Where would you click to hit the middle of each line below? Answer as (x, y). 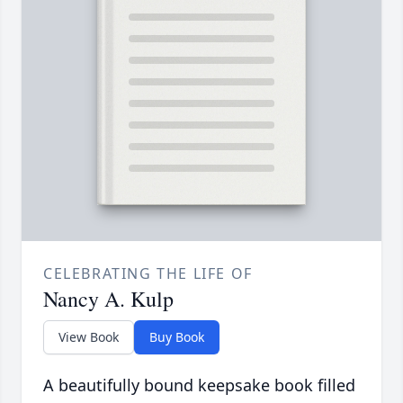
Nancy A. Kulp (108, 299)
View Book (89, 337)
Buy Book (177, 337)
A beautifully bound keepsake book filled (199, 385)
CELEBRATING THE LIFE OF (148, 274)
